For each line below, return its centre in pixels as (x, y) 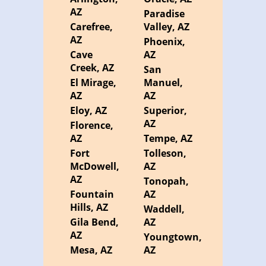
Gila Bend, (95, 222)
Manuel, (163, 83)
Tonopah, (166, 181)
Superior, (165, 111)
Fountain (92, 194)
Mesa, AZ (91, 250)
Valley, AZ (166, 27)
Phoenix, (164, 42)
